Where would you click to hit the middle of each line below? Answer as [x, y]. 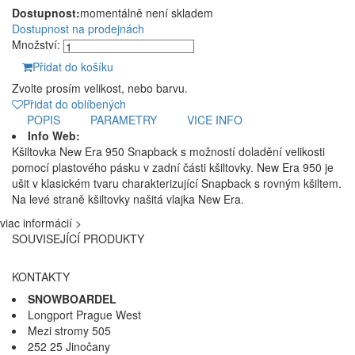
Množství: [36, 44]
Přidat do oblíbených [74, 103]
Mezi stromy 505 [69, 330]
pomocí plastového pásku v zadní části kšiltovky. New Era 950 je [173, 167]
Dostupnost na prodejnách [78, 28]
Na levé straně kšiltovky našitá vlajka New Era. [128, 198]
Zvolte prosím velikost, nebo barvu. [100, 88]
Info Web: [54, 135]
